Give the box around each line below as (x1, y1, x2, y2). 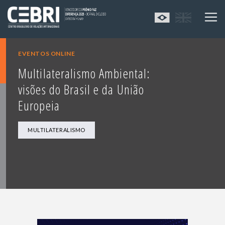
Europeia (18, 96, 60, 115)
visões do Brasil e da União (18, 80, 145, 99)
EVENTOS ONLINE (18, 50, 75, 58)
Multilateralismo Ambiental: (18, 64, 151, 83)
